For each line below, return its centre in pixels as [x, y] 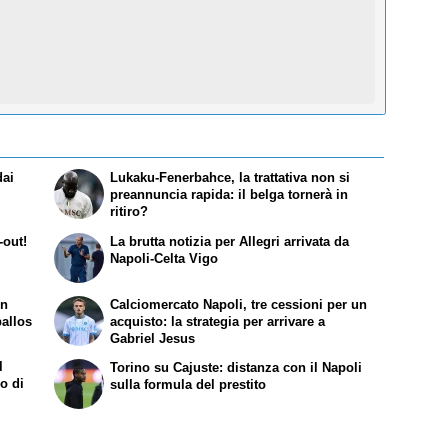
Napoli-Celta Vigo [164, 258]
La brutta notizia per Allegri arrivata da [230, 241]
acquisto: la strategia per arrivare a [218, 321]
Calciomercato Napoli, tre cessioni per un [239, 304]
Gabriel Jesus [153, 338]
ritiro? [129, 211]
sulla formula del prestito [188, 385]
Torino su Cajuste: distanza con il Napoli [236, 368]
